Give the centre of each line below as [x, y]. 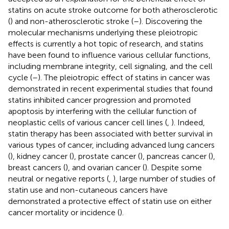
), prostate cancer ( [106, 156]
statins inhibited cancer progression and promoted [99, 100]
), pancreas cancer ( [175, 156]
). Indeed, [188, 122]
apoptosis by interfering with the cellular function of [102, 111]
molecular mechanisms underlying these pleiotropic [103, 32]
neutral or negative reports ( [59, 178]
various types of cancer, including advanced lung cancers [111, 145]
